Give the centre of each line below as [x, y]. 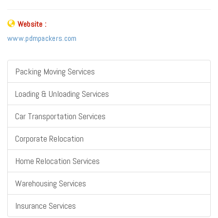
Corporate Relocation [49, 138]
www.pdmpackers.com [42, 38]
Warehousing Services [51, 183]
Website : [32, 24]
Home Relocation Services [57, 161]
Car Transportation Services [60, 116]
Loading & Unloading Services [62, 93]
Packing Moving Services [55, 71]
